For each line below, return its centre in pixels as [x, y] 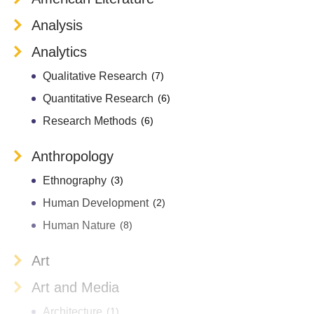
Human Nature [79, 225]
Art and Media [75, 287]
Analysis [57, 25]
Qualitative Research [95, 76]
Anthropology [73, 156]
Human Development [96, 203]
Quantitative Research [98, 98]
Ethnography [75, 180]
